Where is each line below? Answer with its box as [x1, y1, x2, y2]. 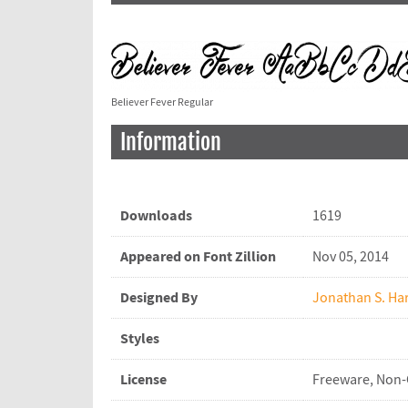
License [120, 370, 167, 391]
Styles [120, 329, 159, 350]
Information [120, 128, 221, 157]
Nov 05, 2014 [312, 248, 389, 267]
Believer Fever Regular [111, 96, 213, 110]
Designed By [120, 288, 198, 309]
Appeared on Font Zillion [120, 247, 276, 268]
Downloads [120, 206, 192, 227]
